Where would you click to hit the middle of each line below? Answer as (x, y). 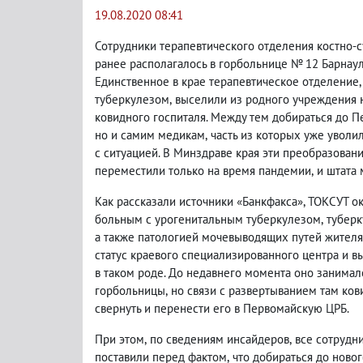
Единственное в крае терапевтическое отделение (227, 81)
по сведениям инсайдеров (220, 339)
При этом (120, 339)
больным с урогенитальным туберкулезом (208, 219)
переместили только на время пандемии (203, 171)
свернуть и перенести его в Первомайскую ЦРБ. (222, 308)
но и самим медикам (150, 135)
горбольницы (130, 290)
